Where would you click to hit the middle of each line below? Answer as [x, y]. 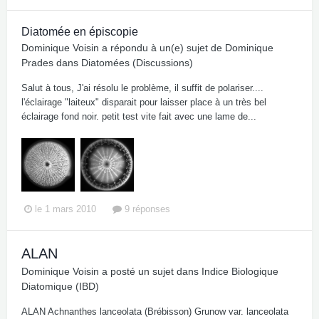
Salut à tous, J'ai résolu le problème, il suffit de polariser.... [142, 88]
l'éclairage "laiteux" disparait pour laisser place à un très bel [144, 102]
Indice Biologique [240, 272]
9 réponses [146, 209]
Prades [37, 62]
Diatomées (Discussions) [137, 62]
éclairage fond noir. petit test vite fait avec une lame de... [139, 116]
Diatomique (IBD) [60, 287]
